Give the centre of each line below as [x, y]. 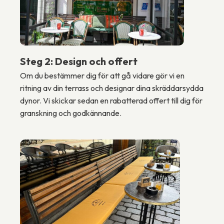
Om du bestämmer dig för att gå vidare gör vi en [102, 75]
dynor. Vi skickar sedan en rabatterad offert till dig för [111, 100]
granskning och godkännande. [71, 113]
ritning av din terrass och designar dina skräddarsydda [112, 88]
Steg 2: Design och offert [79, 61]
